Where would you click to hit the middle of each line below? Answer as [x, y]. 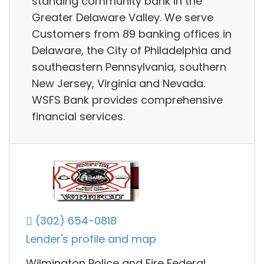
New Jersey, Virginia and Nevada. [118, 83]
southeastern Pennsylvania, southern [129, 67]
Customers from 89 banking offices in [132, 34]
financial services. [78, 116]
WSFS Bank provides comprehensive [127, 100]
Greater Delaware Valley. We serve [123, 17]
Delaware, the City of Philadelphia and [131, 50]
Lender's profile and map [91, 239]
